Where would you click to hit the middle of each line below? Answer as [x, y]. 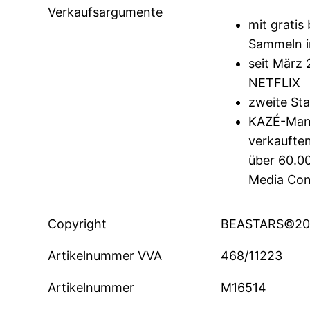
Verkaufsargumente [106, 12]
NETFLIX [274, 83]
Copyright [77, 224]
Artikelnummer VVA [105, 256]
